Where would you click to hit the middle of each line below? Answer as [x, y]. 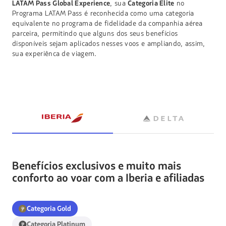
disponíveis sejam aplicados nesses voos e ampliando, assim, [108, 44]
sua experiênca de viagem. [54, 54]
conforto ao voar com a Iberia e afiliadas [108, 179]
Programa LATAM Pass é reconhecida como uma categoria [103, 14]
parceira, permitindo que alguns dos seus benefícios [95, 34]
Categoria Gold [49, 209]
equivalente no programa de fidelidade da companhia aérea [107, 24]
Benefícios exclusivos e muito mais [96, 166]
